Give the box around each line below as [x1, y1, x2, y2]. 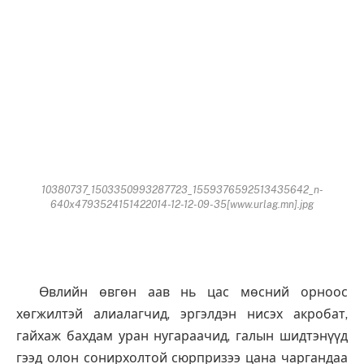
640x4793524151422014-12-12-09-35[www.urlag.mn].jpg [50, 197, 314, 210]
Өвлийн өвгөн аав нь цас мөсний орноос [16, 284, 348, 301]
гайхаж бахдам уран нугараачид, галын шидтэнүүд [16, 328, 348, 344]
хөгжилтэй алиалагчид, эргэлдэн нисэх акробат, [16, 306, 348, 323]
